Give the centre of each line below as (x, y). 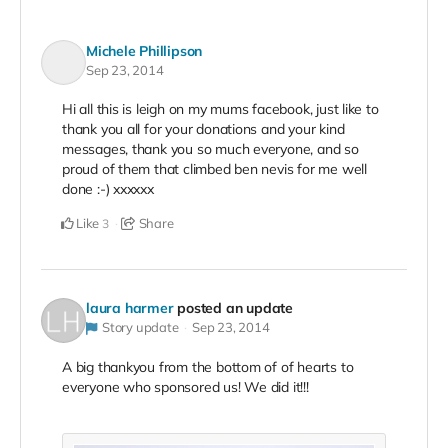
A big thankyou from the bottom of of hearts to (208, 367)
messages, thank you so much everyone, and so (210, 149)
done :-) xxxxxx (108, 189)
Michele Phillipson (144, 50)
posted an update (235, 308)
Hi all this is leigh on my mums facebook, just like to (220, 109)
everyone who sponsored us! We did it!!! (185, 387)
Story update (140, 327)
